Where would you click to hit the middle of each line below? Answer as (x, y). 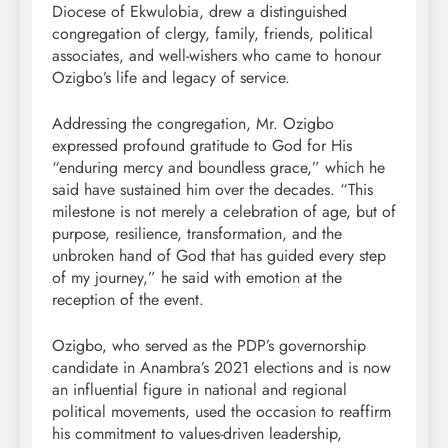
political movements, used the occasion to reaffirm (221, 412)
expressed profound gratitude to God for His (202, 146)
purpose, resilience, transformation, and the (197, 234)
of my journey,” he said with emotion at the (197, 278)
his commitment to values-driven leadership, (197, 434)
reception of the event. (128, 300)
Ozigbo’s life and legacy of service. (171, 78)
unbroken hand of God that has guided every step (219, 256)
